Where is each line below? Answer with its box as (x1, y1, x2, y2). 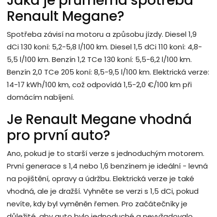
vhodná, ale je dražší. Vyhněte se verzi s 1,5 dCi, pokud (7, 186, 199, 196)
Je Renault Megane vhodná (7, 109, 192, 129)
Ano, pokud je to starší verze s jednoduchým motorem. (7, 148, 204, 158)
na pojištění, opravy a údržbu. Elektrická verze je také (7, 173, 194, 184)
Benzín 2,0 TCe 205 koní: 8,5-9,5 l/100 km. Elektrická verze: (7, 66, 209, 77)
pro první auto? (7, 125, 110, 145)
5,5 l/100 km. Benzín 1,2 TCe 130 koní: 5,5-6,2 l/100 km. (7, 54, 192, 64)
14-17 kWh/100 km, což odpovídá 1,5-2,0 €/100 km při (7, 79, 192, 90)
